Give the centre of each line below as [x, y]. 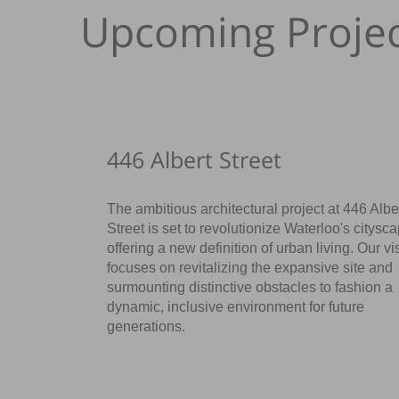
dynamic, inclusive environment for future [236, 306]
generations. [147, 326]
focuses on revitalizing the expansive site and [250, 267]
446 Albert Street [195, 159]
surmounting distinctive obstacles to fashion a [250, 287]
